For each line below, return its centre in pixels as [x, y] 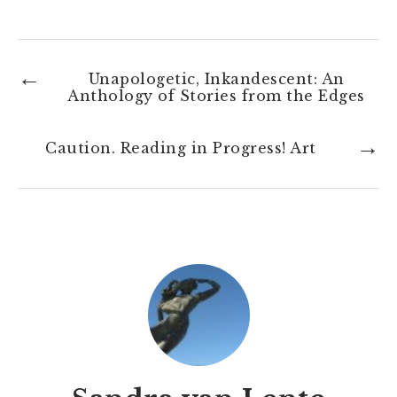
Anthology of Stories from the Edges [216, 95]
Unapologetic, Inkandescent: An [216, 78]
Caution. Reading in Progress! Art [181, 148]
